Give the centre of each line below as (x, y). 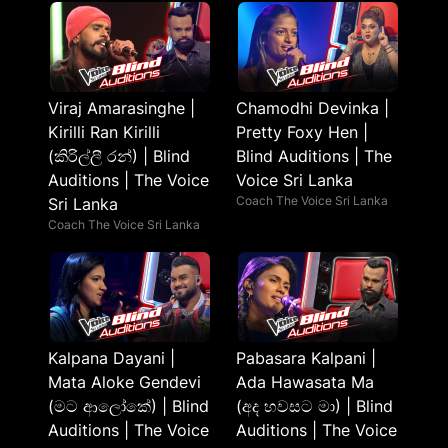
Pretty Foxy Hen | (302, 132)
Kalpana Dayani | (111, 358)
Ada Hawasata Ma (305, 382)
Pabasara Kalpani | (306, 358)
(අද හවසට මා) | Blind (314, 406)
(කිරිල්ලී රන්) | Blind (119, 156)
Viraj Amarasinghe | (121, 108)
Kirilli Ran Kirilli (104, 132)
